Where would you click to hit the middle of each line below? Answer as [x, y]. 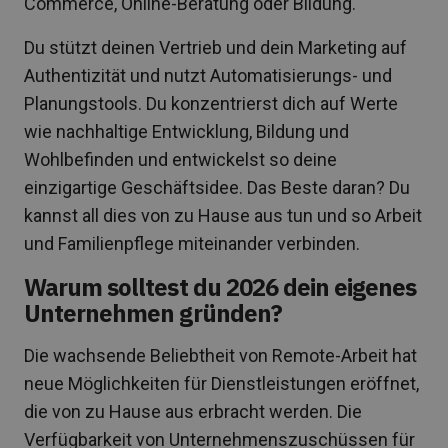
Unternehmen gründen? [153, 313]
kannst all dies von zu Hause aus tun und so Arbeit [223, 215]
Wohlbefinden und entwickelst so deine [180, 159]
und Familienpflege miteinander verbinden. [192, 243]
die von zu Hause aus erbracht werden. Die [193, 411]
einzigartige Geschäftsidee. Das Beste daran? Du [217, 187]
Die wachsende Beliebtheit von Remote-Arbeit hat [220, 355]
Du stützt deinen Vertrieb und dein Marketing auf [215, 47]
